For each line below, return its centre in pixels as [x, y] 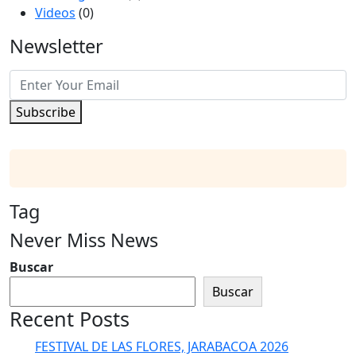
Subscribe [46, 112]
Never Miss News [84, 240]
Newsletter [56, 46]
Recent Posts [70, 318]
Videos [55, 12]
